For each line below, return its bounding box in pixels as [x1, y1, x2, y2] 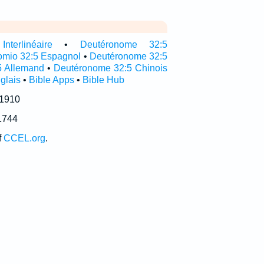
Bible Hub [82, 75, 124, 85]
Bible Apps [28, 75, 74, 85]
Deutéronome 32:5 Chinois [54, 63, 167, 73]
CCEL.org [3, 133, 45, 143]
